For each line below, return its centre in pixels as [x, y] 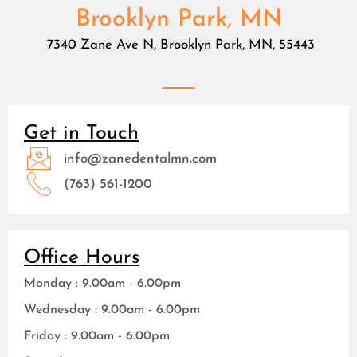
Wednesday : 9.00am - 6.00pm [112, 310]
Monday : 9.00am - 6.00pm [102, 283]
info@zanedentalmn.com [140, 159]
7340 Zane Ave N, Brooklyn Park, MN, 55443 [178, 45]
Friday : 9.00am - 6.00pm [97, 336]
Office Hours [82, 257]
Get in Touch [81, 133]
